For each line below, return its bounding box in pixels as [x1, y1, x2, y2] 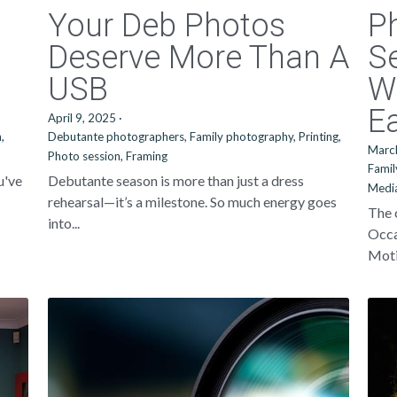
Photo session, [47, 149, 123, 163]
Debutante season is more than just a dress [47, 172, 304, 189]
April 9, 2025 [47, 111, 116, 125]
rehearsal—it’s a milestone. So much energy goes [47, 193, 337, 210]
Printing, [298, 129, 341, 144]
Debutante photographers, [47, 129, 187, 144]
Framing [125, 149, 167, 163]
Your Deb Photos [47, 7, 285, 44]
